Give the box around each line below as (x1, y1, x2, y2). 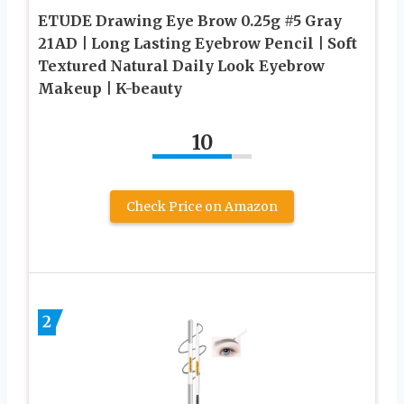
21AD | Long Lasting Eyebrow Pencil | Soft (38, 33, 357, 52)
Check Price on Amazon (126, 197, 278, 215)
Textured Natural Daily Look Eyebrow (38, 56, 325, 75)
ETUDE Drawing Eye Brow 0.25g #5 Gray (38, 11, 342, 30)
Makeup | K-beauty (38, 78, 182, 97)
